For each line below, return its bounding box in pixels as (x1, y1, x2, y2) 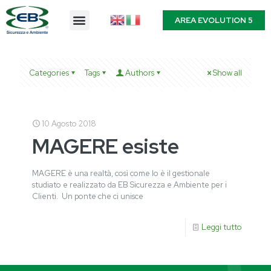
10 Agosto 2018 (42, 119, 96, 129)
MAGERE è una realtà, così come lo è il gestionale (32, 168, 210, 179)
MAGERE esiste (32, 132, 179, 160)
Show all (213, 68, 242, 79)
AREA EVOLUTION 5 (174, 15, 253, 25)
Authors (125, 68, 154, 79)
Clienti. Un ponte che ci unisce (32, 191, 143, 202)
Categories (29, 68, 69, 79)
